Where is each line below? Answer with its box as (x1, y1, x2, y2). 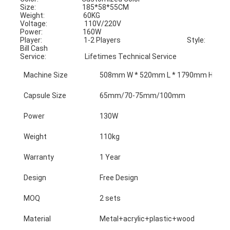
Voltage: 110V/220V (20, 19, 122, 28)
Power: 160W (20, 27, 102, 36)
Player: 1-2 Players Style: (20, 35, 206, 44)
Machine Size (24, 70, 68, 79)
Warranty (24, 152, 54, 161)
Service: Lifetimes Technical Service (20, 52, 177, 61)
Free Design (100, 173, 139, 182)
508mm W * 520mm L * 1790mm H (100, 70, 214, 79)
